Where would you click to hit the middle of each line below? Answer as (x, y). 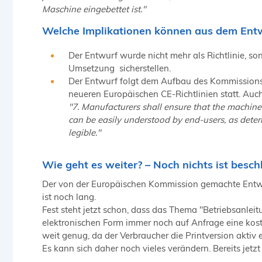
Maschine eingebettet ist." (94, 9)
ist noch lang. (69, 196)
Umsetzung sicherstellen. (120, 68)
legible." (85, 133)
